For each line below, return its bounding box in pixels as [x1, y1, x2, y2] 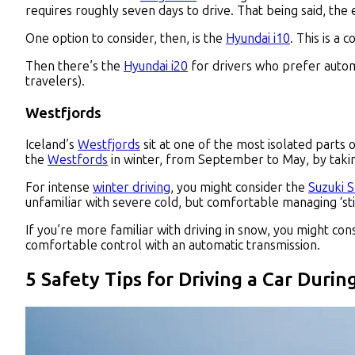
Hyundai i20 [124, 59, 188, 74]
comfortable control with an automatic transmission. [25, 237, 323, 253]
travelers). [25, 74, 88, 90]
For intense [25, 179, 93, 195]
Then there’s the [25, 59, 124, 74]
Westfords [48, 151, 108, 167]
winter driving [93, 179, 170, 195]
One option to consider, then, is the [25, 31, 226, 47]
